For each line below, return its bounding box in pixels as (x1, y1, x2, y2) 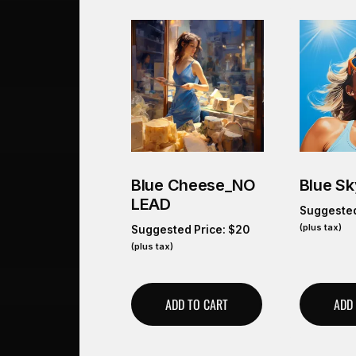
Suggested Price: (131, 223, 228, 237)
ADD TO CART (165, 295, 228, 315)
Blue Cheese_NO (131, 176, 256, 195)
